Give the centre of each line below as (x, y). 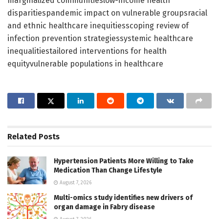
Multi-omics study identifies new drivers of (123, 197)
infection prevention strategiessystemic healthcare (100, 38)
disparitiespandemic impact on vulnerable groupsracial (107, 13)
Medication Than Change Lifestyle (108, 170)
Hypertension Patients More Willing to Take (124, 161)
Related (22, 136)
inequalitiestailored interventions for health (87, 51)
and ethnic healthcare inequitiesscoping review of (98, 25)
